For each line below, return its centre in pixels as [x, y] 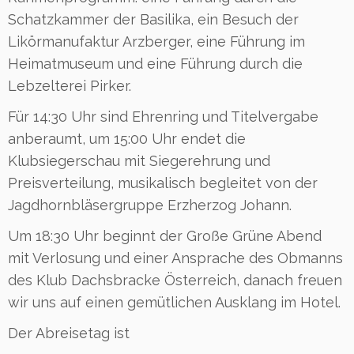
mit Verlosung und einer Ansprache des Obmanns [175, 258]
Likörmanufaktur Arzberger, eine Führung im [156, 41]
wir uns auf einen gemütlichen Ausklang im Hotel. [174, 302]
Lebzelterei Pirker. [70, 85]
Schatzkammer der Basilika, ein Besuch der [153, 19]
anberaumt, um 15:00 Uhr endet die [127, 138]
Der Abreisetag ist [69, 333]
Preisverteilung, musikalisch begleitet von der [163, 183]
